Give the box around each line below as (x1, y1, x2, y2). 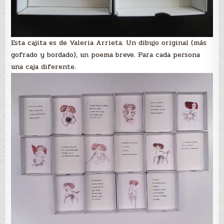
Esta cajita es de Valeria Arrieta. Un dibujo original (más (11, 37, 207, 48)
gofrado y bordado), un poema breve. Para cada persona (11, 49, 200, 60)
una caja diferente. (11, 61, 76, 72)
